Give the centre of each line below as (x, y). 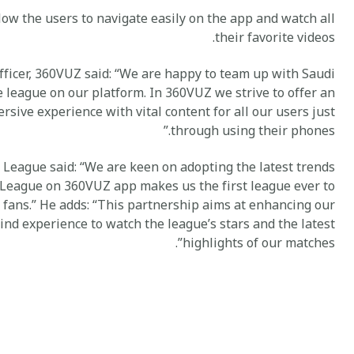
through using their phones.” (253, 132)
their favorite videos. (275, 38)
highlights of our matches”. (259, 244)
